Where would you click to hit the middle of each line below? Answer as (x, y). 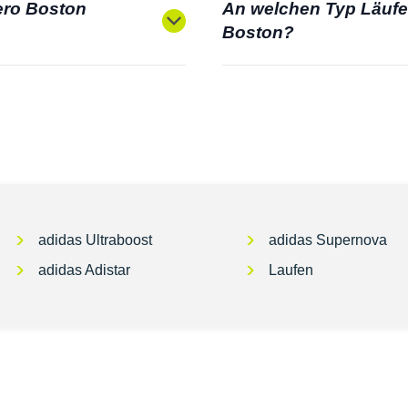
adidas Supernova (328, 240)
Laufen (291, 270)
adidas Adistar (84, 270)
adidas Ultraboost (95, 240)
